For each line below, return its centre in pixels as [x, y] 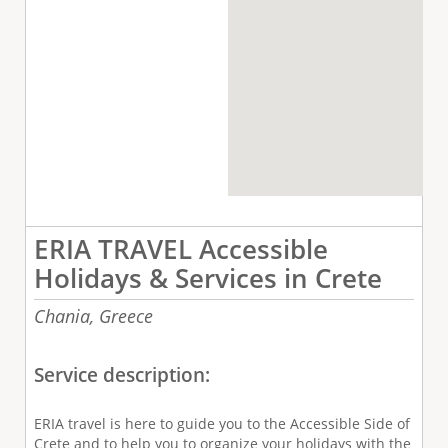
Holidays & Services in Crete [207, 278]
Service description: [124, 375]
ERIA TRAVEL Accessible [180, 249]
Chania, [63, 316]
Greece [125, 316]
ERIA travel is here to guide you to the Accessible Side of [221, 423]
